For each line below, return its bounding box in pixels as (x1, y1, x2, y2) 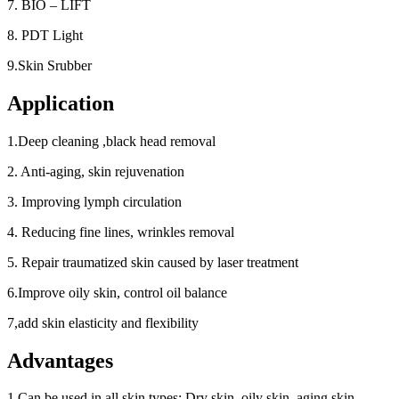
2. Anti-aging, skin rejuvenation (7, 163, 184, 179)
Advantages (7, 348, 113, 372)
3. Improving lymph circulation (7, 193, 182, 209)
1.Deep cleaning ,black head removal (7, 133, 216, 149)
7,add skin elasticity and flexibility (7, 314, 199, 330)
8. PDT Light (7, 27, 83, 43)
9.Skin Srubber (7, 57, 92, 73)
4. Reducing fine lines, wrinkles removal (7, 224, 234, 240)
